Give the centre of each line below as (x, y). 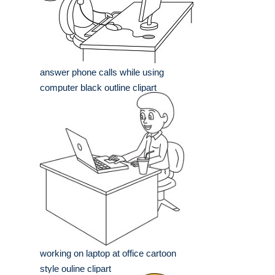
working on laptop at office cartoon (108, 254)
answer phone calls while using (102, 72)
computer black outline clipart (98, 88)
